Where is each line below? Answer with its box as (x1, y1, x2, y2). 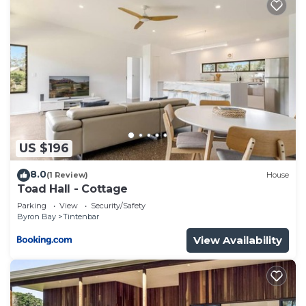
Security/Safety (91, 200, 145, 210)
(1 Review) (46, 170, 88, 180)
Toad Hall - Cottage (17, 182, 128, 195)
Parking (17, 200, 46, 210)
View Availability (193, 233, 282, 247)
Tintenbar (63, 211, 99, 221)
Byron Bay (17, 211, 56, 221)
